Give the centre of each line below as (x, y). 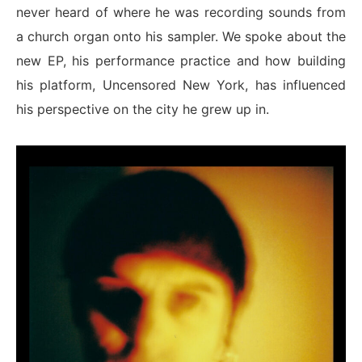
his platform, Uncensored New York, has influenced (181, 85)
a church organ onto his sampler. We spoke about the (181, 37)
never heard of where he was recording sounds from (181, 13)
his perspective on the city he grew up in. (145, 109)
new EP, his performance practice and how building (181, 61)
